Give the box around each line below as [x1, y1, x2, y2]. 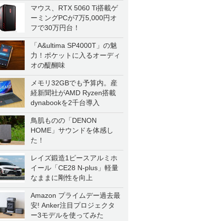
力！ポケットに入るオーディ [31, 51, 120, 59]
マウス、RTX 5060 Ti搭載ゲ [31, 4, 118, 12]
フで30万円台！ [31, 24, 80, 32]
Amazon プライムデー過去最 [31, 191, 120, 199]
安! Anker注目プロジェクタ [31, 201, 115, 209]
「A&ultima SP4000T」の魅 [31, 41, 117, 49]
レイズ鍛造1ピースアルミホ [31, 154, 117, 162]
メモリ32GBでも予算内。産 [31, 79, 117, 87]
